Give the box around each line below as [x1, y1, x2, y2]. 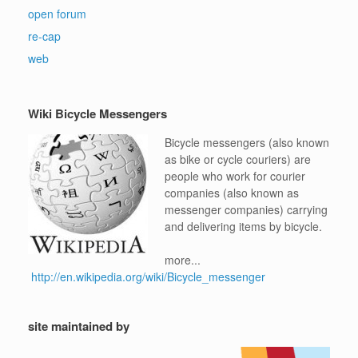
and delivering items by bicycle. [165, 217, 322, 234]
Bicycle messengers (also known [165, 133, 329, 150]
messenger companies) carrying [165, 201, 328, 217]
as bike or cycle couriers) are [165, 150, 311, 167]
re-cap [28, 27, 61, 44]
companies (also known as [165, 184, 299, 201]
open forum [28, 5, 86, 22]
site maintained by [28, 316, 129, 335]
